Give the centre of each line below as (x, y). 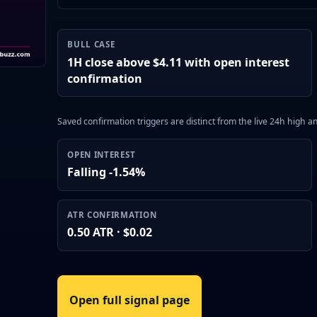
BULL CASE (91, 45)
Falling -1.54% (106, 172)
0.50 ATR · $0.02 (110, 232)
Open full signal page (129, 300)
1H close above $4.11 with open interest (179, 62)
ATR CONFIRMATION (112, 215)
